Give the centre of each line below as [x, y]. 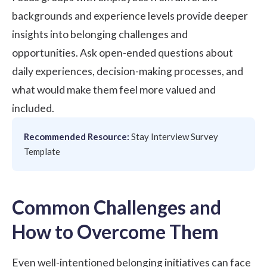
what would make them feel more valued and [114, 89]
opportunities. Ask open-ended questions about [122, 52]
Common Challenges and [117, 207]
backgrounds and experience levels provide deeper [130, 15]
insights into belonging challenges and [100, 34]
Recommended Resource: [77, 136]
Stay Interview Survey [175, 136]
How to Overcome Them [115, 231]
